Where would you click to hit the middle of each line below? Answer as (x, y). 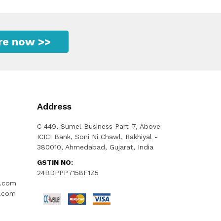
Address (54, 107)
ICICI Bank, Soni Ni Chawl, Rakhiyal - (97, 137)
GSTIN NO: (55, 163)
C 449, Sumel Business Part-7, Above (98, 127)
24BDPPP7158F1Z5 (68, 173)
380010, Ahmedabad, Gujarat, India (95, 147)
